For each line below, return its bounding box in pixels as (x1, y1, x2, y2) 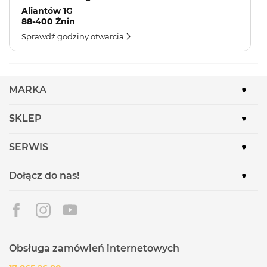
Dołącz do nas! (9, 170, 79, 182)
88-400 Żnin (21, 15, 75, 27)
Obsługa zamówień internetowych (9, 242, 179, 254)
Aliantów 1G (21, 5, 73, 16)
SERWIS (9, 141, 48, 153)
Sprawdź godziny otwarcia (21, 31, 124, 41)
